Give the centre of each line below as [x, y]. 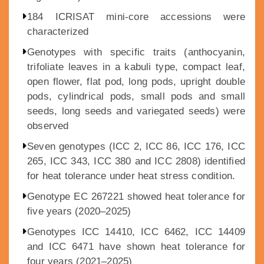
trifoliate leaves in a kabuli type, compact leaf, [136, 67]
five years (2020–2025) [79, 212]
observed [48, 126]
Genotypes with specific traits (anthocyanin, [136, 52]
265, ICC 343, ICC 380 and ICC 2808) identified [136, 161]
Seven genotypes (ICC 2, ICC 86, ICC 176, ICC [136, 147]
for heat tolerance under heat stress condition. [131, 176]
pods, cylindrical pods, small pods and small [136, 97]
